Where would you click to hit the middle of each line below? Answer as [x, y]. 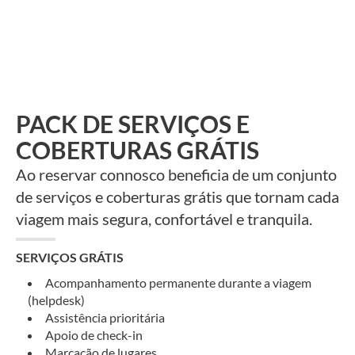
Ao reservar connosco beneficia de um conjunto [176, 174]
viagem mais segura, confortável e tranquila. [164, 218]
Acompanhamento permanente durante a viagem [178, 282]
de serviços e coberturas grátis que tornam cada [177, 196]
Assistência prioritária [105, 317]
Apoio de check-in [94, 334]
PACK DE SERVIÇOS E [133, 123]
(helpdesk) [56, 300]
